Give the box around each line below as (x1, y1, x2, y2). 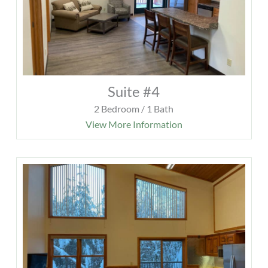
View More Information (85, 118, 182, 130)
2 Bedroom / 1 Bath (94, 103, 174, 115)
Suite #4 (108, 83, 160, 100)
